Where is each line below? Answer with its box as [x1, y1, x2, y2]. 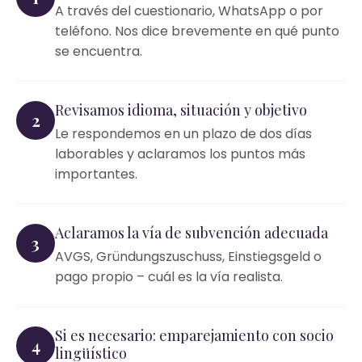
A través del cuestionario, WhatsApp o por [55, 2, 323, 20]
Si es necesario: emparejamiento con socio [55, 326, 334, 345]
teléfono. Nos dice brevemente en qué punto [55, 22, 339, 40]
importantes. [55, 165, 137, 183]
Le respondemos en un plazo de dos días [55, 124, 312, 143]
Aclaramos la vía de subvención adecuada [55, 223, 328, 242]
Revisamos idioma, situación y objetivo [55, 100, 307, 120]
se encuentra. [55, 42, 142, 61]
